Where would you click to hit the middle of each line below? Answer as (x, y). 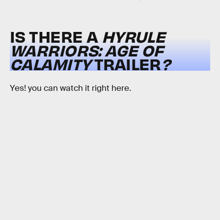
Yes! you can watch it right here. (70, 88)
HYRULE (133, 36)
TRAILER (127, 64)
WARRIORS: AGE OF (87, 50)
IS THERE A (56, 36)
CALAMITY (52, 64)
